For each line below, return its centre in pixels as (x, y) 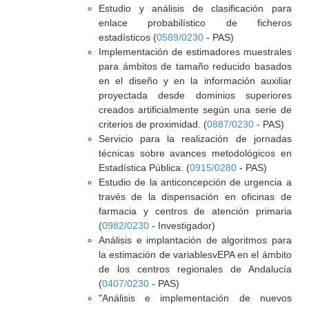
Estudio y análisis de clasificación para (195, 8)
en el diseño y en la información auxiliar (195, 81)
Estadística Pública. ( (144, 168)
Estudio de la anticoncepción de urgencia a (195, 182)
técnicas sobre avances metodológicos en (195, 153)
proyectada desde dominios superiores (195, 95)
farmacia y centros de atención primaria (195, 211)
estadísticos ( (127, 37)
